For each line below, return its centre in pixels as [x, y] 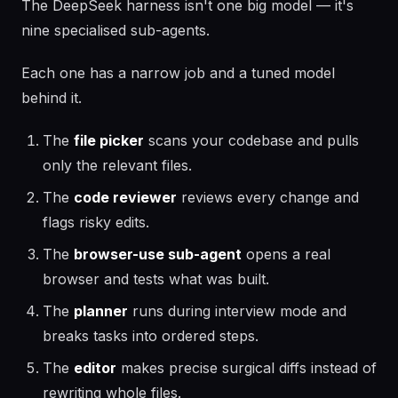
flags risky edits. [96, 222]
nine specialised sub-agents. [115, 30]
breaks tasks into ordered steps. [151, 336]
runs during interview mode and [237, 311]
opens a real [286, 254]
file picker [109, 140]
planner [101, 311]
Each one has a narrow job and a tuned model [178, 73]
